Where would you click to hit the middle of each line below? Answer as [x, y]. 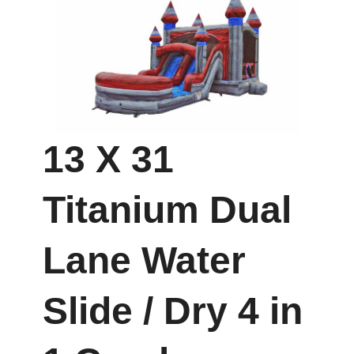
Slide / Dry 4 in [173, 311]
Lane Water [144, 260]
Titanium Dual [167, 209]
